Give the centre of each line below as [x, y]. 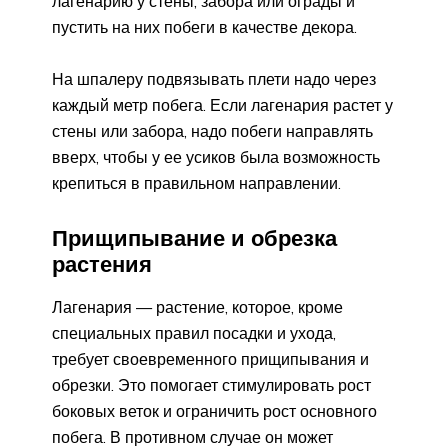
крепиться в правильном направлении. [196, 183]
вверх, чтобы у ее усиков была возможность [216, 157]
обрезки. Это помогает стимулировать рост [211, 384]
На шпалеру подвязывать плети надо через [214, 79]
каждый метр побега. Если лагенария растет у [222, 105]
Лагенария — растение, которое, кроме [197, 306]
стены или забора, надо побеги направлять [212, 131]
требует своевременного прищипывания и [210, 358]
